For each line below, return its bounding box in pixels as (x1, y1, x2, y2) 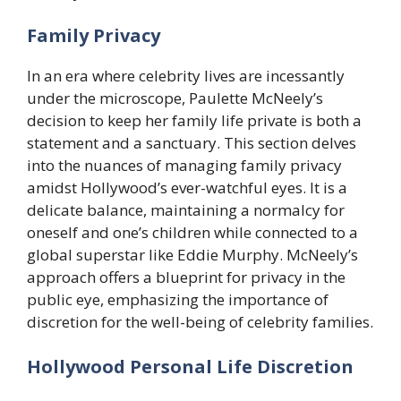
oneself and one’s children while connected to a (27, 222, 358, 243)
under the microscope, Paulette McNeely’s (27, 88, 323, 109)
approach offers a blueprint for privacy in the (27, 267, 346, 288)
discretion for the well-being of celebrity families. (27, 311, 373, 333)
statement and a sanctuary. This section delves (27, 132, 356, 154)
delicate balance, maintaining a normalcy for (27, 200, 345, 221)
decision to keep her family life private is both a (27, 110, 362, 132)
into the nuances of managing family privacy (27, 155, 342, 176)
